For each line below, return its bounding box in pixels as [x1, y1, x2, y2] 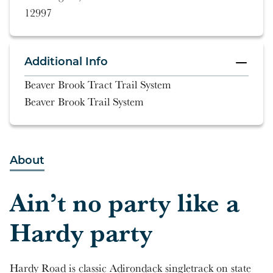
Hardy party [10, 214, 152, 250]
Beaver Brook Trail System [24, 94, 144, 108]
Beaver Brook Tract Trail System [24, 77, 171, 91]
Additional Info [24, 57, 108, 68]
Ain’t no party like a [10, 185, 239, 220]
